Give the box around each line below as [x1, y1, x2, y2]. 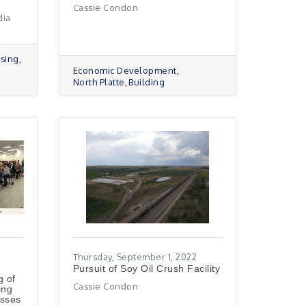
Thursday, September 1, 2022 [72, 251, 197, 262]
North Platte [72, 76, 125, 87]
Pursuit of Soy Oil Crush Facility [72, 263, 221, 274]
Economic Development [72, 65, 177, 76]
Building [128, 76, 165, 87]
